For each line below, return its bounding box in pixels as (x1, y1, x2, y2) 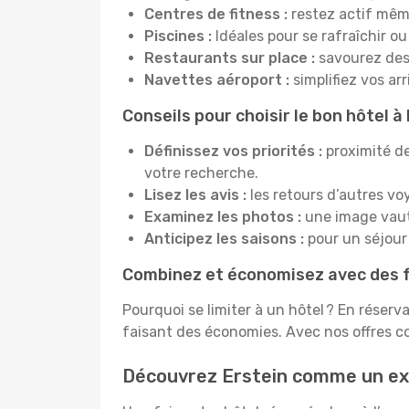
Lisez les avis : (144, 186, 250, 204)
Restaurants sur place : (144, 49, 319, 67)
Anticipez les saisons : (144, 230, 308, 247)
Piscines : (144, 27, 212, 45)
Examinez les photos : (144, 208, 301, 225)
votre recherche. (144, 164, 258, 182)
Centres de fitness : (144, 5, 288, 23)
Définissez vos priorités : (144, 142, 322, 160)
